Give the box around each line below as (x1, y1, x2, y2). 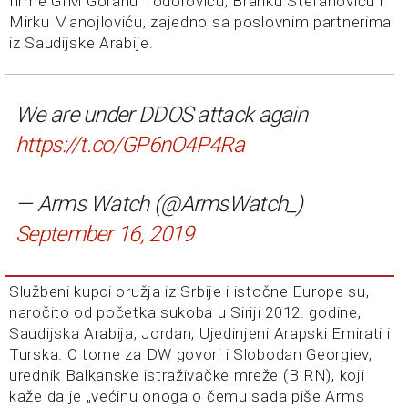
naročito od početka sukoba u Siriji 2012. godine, (9, 303, 362, 321)
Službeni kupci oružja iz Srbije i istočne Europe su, (9, 282, 370, 301)
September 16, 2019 (15, 221, 194, 247)
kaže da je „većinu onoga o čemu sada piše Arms (9, 387, 365, 405)
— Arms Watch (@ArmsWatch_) (15, 191, 302, 217)
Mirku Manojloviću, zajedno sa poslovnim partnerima (9, 13, 392, 31)
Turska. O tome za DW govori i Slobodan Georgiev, (9, 345, 372, 363)
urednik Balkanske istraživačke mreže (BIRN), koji (9, 366, 365, 384)
